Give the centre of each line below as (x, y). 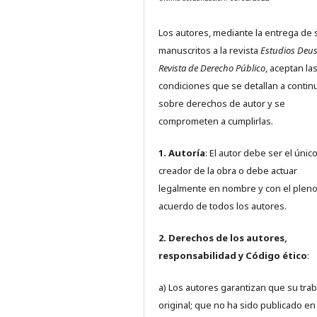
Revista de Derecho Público (212, 68)
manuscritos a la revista (209, 51)
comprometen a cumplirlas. (216, 121)
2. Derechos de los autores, (223, 238)
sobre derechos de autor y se (222, 104)
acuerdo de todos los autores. (223, 206)
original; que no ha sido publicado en (237, 305)
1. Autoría (182, 153)
